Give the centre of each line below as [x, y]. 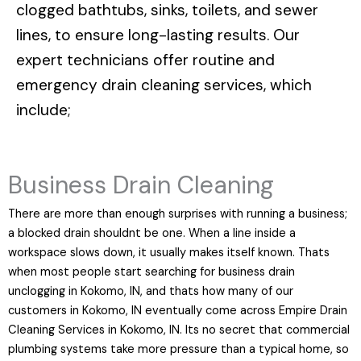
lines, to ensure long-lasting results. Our [158, 35]
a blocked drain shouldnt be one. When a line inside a [152, 234]
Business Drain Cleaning [141, 185]
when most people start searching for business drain [151, 272]
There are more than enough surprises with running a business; [178, 214]
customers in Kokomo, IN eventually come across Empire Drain [178, 311]
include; [44, 110]
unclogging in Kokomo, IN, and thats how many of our [151, 292]
